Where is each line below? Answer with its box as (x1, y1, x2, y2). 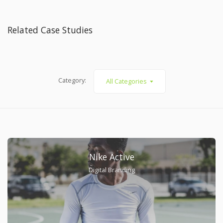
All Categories (106, 76, 147, 86)
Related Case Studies (7, 24, 93, 36)
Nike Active (89, 151, 134, 163)
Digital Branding (88, 165, 135, 175)
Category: (58, 76, 87, 85)
